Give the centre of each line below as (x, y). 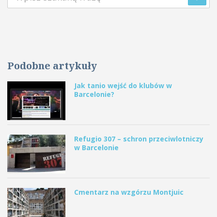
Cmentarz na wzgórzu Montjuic (129, 192)
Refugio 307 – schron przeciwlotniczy (139, 139)
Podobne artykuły (52, 65)
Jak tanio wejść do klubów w (123, 85)
